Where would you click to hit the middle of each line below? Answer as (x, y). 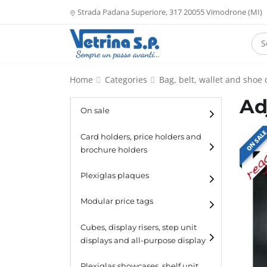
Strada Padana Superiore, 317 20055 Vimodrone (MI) (169, 12)
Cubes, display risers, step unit (139, 227)
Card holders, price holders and (141, 136)
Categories (126, 80)
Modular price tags (117, 201)
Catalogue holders (139, 198)
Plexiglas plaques (115, 175)
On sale (95, 111)
